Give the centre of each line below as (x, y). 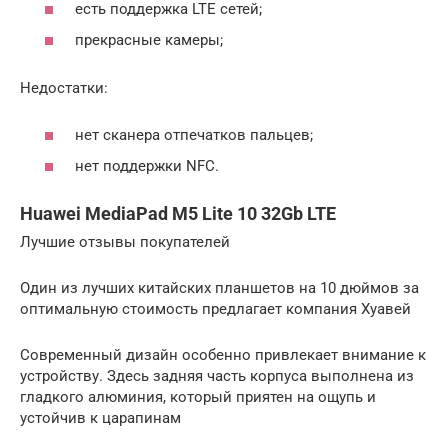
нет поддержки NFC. (147, 166)
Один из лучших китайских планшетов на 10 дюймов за (219, 288)
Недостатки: (64, 88)
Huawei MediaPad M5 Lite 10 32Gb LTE (178, 214)
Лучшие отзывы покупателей (125, 242)
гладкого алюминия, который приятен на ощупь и (198, 397)
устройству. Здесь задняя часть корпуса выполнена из (217, 376)
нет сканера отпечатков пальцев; (194, 134)
